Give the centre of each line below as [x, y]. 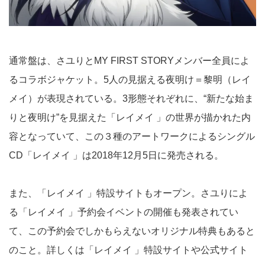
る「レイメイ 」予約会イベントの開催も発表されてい [124, 212]
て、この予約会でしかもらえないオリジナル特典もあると [132, 231]
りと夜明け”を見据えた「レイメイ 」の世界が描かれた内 [130, 117]
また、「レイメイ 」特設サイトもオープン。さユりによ [128, 193]
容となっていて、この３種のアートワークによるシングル [132, 136]
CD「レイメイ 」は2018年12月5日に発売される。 [116, 155]
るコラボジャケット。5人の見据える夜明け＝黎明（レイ [130, 79]
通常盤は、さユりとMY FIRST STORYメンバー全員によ [129, 60]
